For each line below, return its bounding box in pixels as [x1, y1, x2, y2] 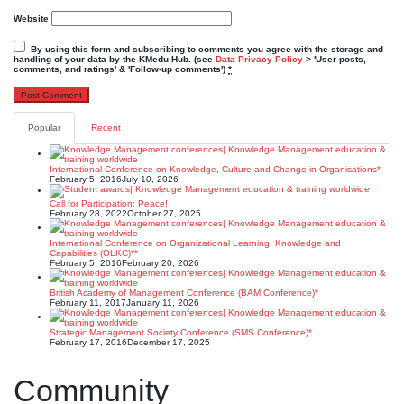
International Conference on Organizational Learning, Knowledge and [50, 238, 341, 248]
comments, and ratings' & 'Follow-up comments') [14, 64, 228, 74]
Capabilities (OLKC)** [50, 248, 138, 258]
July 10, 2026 [122, 174, 179, 184]
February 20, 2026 [122, 258, 199, 268]
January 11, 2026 [126, 298, 199, 308]
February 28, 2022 [50, 208, 127, 218]
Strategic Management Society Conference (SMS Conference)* [50, 327, 312, 337]
